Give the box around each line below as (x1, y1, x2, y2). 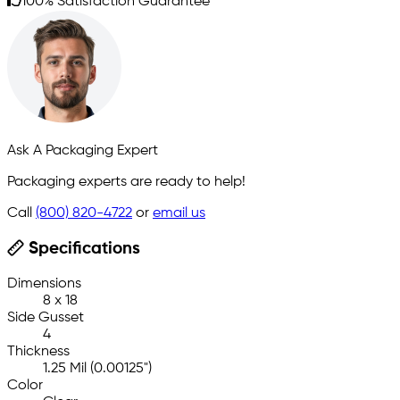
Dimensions (7, 277, 81, 292)
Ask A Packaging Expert (7, 144, 158, 159)
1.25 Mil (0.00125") (43, 362, 152, 377)
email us (153, 206, 205, 221)
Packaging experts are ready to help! (7, 175, 246, 190)
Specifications (23, 241, 140, 258)
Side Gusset (7, 311, 84, 326)
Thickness (7, 345, 70, 360)
